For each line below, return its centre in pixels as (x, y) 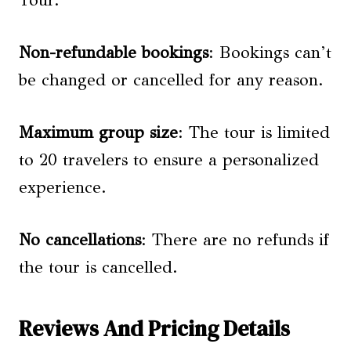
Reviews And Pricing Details (154, 328)
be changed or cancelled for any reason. (171, 80)
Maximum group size (98, 132)
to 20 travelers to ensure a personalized (169, 159)
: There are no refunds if (235, 239)
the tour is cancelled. (98, 267)
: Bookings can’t (270, 52)
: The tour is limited (254, 132)
